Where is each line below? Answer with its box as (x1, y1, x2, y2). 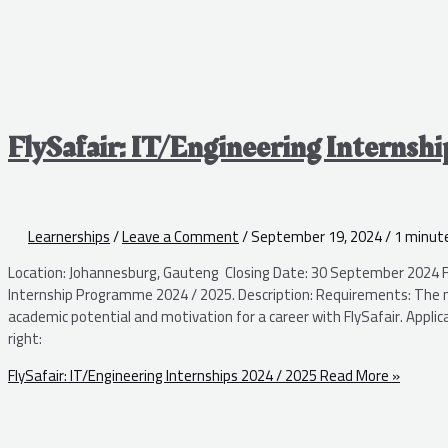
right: (8, 324, 42, 354)
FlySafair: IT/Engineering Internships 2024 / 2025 (8, 361, 317, 391)
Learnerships (28, 222, 110, 252)
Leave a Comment (122, 222, 239, 252)
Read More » (317, 361, 400, 391)
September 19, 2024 (251, 222, 385, 252)
